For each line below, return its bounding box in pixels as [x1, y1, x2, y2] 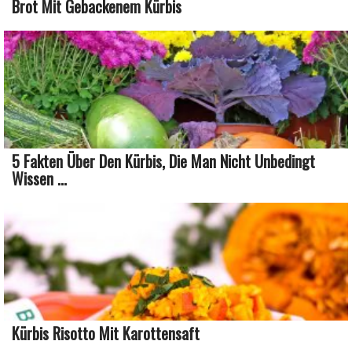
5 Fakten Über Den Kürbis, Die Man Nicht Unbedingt [12, 148, 315, 173]
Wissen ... [12, 166, 67, 190]
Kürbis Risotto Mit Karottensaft [12, 321, 200, 345]
